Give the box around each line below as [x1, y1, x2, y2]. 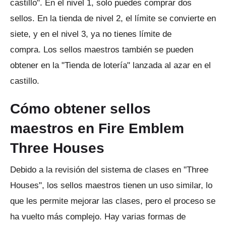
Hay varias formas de [104, 211, 186, 221]
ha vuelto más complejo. [10, 211, 104, 221]
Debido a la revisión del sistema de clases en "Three [10, 164, 208, 175]
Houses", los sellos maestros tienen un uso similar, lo [10, 180, 212, 190]
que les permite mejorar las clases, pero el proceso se [10, 196, 215, 206]
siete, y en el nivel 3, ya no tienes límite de [10, 29, 172, 39]
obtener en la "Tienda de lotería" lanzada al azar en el [10, 60, 211, 70]
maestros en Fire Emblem [10, 120, 184, 136]
